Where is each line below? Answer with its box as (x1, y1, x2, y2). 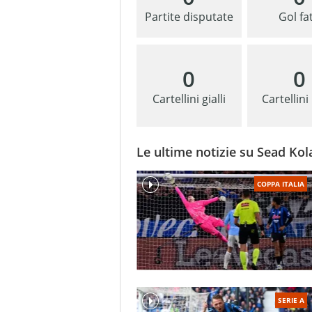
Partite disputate (144, 9, 233, 25)
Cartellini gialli (152, 91, 226, 107)
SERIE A (278, 295, 304, 305)
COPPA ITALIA (257, 179, 304, 189)
